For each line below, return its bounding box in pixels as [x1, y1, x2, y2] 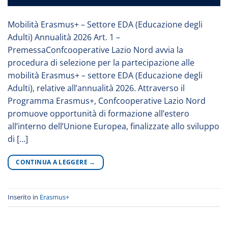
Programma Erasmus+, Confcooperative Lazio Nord [8, 95, 206, 106]
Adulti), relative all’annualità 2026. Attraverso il [8, 82, 185, 94]
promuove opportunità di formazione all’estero [8, 107, 189, 119]
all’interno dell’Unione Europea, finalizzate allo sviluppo [8, 120, 219, 132]
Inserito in [8, 192, 40, 202]
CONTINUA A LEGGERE [16, 157, 90, 166]
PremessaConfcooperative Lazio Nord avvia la [8, 44, 183, 55]
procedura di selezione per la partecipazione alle [8, 56, 194, 68]
